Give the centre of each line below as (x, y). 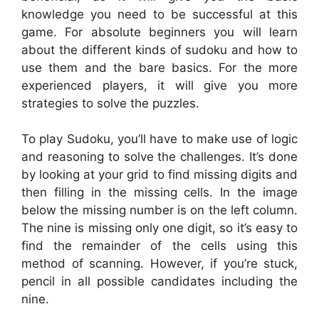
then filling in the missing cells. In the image (159, 193)
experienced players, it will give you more (159, 85)
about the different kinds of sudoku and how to (159, 49)
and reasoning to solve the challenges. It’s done (159, 157)
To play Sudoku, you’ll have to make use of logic (159, 139)
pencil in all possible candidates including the (159, 282)
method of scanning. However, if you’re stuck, (159, 264)
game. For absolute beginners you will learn (159, 32)
